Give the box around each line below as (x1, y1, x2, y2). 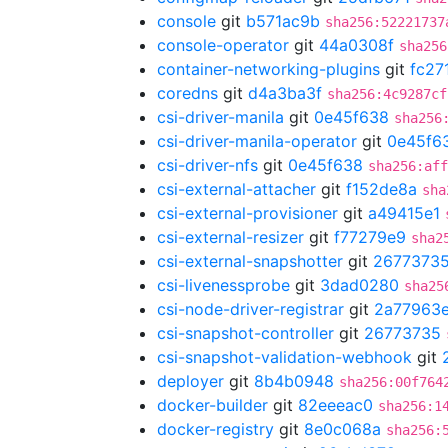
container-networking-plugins (157, 59, 380, 79)
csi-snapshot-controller (157, 323, 334, 343)
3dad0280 (320, 275, 399, 295)
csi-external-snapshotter (157, 251, 343, 271)
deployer (157, 371, 224, 391)
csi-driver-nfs (157, 155, 258, 175)
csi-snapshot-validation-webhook (157, 347, 412, 367)
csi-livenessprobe (157, 275, 290, 295)
